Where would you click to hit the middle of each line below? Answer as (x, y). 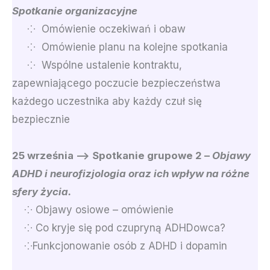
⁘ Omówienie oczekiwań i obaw (99, 29)
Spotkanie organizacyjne (75, 11)
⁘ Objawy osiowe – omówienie (93, 209)
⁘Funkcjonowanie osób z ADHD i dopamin (120, 246)
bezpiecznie (41, 119)
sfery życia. (42, 191)
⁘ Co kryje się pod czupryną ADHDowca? (119, 228)
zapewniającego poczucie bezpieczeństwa (116, 83)
